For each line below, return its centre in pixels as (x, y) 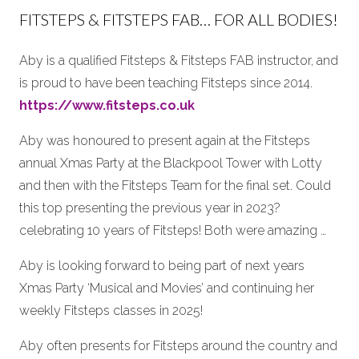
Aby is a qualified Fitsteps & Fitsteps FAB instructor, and (179, 61)
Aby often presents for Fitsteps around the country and (178, 346)
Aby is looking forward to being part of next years (162, 266)
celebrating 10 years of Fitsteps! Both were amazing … (173, 231)
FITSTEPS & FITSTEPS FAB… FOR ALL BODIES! (179, 20)
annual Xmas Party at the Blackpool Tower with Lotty (171, 163)
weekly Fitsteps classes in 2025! (111, 311)
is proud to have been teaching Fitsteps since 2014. (166, 83)
